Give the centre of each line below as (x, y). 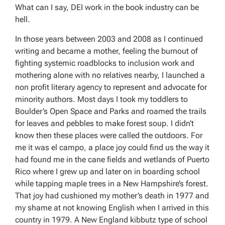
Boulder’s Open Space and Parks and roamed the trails (111, 111)
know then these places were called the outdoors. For (109, 135)
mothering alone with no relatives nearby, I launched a (110, 75)
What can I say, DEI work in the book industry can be (107, 8)
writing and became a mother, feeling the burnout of (106, 51)
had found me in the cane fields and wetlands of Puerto (112, 159)
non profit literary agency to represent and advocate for (111, 87)
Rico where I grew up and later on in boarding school (107, 171)
